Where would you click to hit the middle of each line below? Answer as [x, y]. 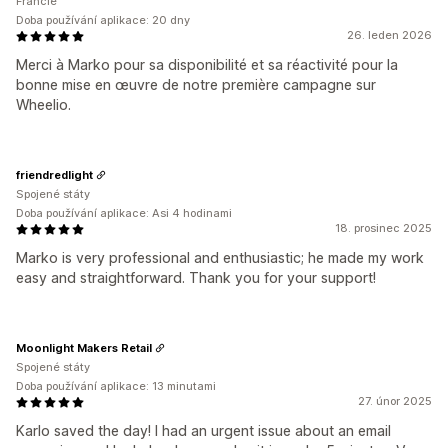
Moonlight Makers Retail [84, 347]
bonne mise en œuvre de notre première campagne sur [196, 84]
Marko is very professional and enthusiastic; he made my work [220, 257]
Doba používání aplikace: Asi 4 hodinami [124, 213]
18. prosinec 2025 [383, 228]
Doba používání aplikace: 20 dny [103, 20]
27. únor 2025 [395, 401]
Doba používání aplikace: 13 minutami [116, 386]
